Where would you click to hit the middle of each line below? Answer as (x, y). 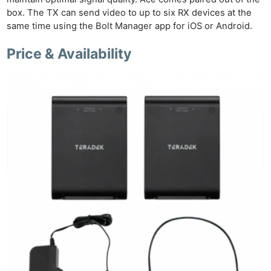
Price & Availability (70, 54)
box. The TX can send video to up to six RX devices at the (129, 13)
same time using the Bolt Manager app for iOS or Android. (131, 26)
